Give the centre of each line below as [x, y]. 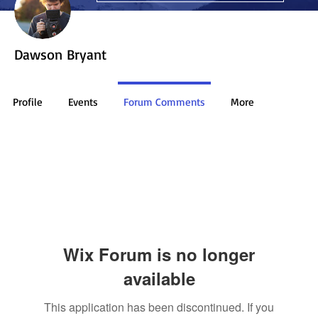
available [159, 279]
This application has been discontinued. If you [159, 307]
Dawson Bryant [60, 55]
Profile [28, 102]
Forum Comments [164, 102]
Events [83, 102]
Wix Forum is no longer [159, 254]
